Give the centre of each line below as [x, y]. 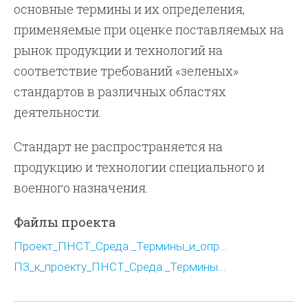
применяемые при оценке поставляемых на [149, 30]
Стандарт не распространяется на [119, 146]
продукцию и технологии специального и [140, 167]
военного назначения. [81, 188]
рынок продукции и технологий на [119, 50]
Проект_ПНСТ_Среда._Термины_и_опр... [121, 246]
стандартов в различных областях [120, 91]
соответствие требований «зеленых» [126, 71]
